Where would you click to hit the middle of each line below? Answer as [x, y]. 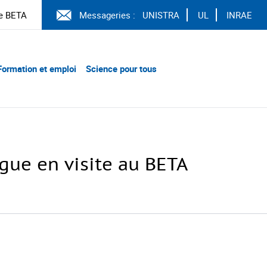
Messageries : [107, 15]
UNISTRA [161, 15]
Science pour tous [121, 69]
